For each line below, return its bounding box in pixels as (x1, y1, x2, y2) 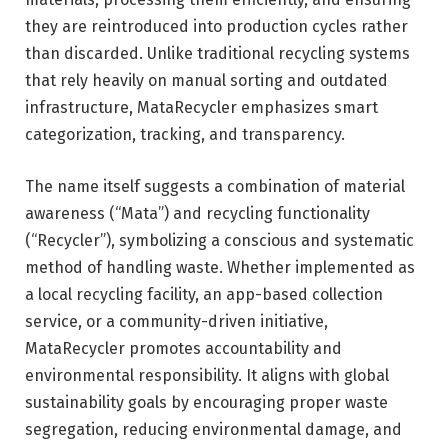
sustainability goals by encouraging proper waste (25, 392, 388, 412)
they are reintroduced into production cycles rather (25, 17, 408, 37)
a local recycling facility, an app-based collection (25, 284, 383, 304)
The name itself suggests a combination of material (25, 176, 405, 196)
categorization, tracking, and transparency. (25, 125, 345, 145)
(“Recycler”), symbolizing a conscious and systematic (25, 230, 414, 250)
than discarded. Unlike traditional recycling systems (25, 44, 410, 64)
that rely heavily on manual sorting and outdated (25, 71, 388, 91)
